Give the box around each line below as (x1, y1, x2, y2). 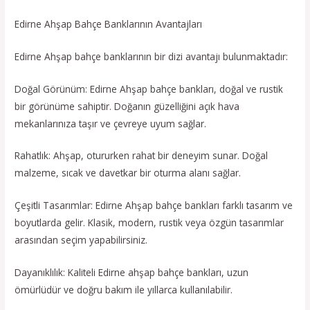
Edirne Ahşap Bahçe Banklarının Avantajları (15, 17, 203, 30)
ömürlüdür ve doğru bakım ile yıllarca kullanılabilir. (15, 283, 233, 297)
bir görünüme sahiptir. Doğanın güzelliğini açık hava (15, 99, 240, 113)
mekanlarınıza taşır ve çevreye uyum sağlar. (15, 116, 207, 130)
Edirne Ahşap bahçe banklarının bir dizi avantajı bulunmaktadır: (15, 49, 289, 63)
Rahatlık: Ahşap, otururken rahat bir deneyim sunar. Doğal (15, 149, 268, 163)
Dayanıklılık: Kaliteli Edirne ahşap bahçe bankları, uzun (15, 266, 249, 280)
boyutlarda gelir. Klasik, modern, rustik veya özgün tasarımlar (15, 216, 284, 230)
